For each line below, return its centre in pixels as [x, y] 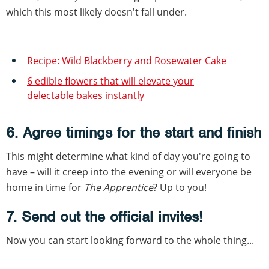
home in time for [45, 188]
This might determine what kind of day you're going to [128, 156]
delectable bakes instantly [86, 96]
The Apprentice [119, 188]
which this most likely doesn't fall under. [96, 12]
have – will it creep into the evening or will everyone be [129, 172]
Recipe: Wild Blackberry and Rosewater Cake [127, 61]
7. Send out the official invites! [104, 217]
